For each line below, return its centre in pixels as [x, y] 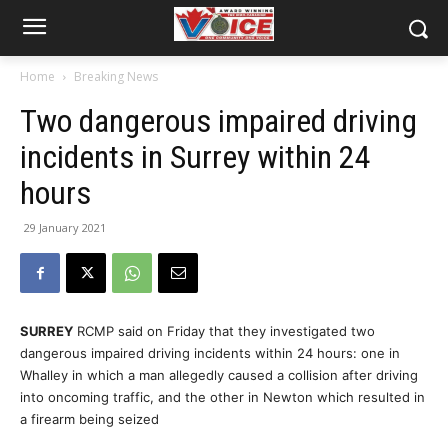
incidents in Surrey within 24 [195, 157]
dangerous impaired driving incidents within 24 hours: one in [210, 353]
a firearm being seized [89, 419]
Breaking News [116, 76]
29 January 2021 [65, 227]
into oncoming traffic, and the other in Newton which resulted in [222, 397]
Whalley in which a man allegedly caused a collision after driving [219, 375]
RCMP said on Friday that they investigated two [224, 331]
